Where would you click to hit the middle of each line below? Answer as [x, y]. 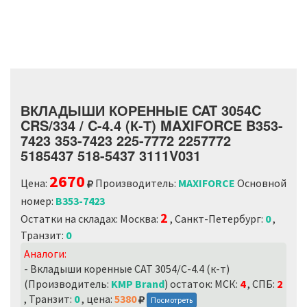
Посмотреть [172, 300]
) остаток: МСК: [202, 284]
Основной [261, 183]
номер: [38, 201]
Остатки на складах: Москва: [90, 219]
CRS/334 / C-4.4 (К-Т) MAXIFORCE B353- [152, 125]
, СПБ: [261, 284]
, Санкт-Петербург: [217, 219]
